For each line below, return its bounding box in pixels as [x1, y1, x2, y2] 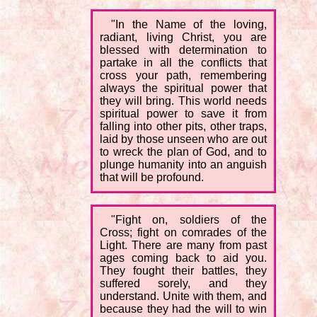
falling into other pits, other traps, [100, 120, 267, 133]
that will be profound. [100, 171, 204, 184]
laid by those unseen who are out [100, 133, 267, 146]
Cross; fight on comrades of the [100, 226, 267, 239]
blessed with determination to [100, 44, 267, 57]
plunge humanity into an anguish [100, 158, 267, 171]
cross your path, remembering [100, 69, 267, 82]
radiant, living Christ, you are [100, 31, 267, 44]
